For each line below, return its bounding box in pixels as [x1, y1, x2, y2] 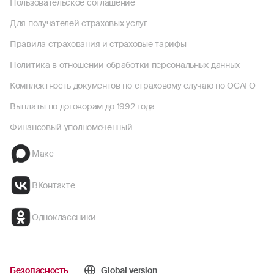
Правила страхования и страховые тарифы [10, 39, 187, 50]
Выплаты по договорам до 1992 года [10, 101, 155, 112]
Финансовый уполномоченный [10, 122, 133, 133]
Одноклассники [32, 212, 97, 223]
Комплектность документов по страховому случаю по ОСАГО [10, 80, 256, 91]
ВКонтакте [32, 180, 75, 191]
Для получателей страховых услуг [10, 18, 147, 29]
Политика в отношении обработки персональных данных [10, 59, 240, 70]
